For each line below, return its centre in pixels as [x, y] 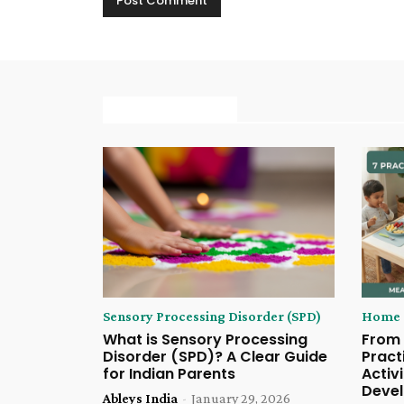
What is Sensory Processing [205, 340]
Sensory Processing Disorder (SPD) [212, 317]
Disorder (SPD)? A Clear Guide [215, 357]
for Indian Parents [169, 374]
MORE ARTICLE [170, 111]
